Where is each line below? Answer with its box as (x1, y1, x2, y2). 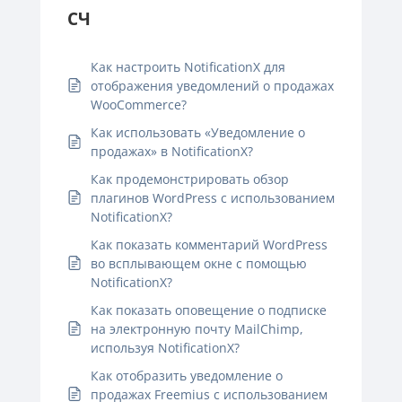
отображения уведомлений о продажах (91, 76, 334, 94)
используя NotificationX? (91, 338, 240, 356)
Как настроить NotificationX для (91, 57, 285, 75)
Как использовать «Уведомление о (91, 123, 305, 141)
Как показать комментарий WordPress (91, 235, 328, 253)
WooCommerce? (91, 95, 187, 113)
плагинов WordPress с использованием (91, 188, 335, 206)
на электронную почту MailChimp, (91, 319, 303, 337)
